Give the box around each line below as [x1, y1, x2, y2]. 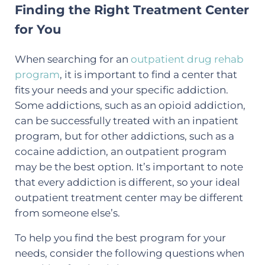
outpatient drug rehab [130, 53, 244, 65]
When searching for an [14, 53, 131, 65]
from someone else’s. [14, 206, 120, 219]
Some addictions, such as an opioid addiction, [14, 99, 245, 111]
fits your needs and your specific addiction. [14, 83, 228, 96]
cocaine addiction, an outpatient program [14, 145, 227, 157]
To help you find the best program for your [14, 231, 226, 244]
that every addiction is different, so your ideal [14, 176, 240, 188]
